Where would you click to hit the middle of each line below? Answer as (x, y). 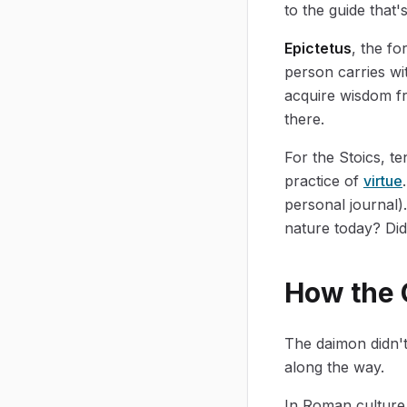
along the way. (334, 367)
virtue (383, 180)
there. (304, 119)
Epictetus (318, 48)
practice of (324, 180)
